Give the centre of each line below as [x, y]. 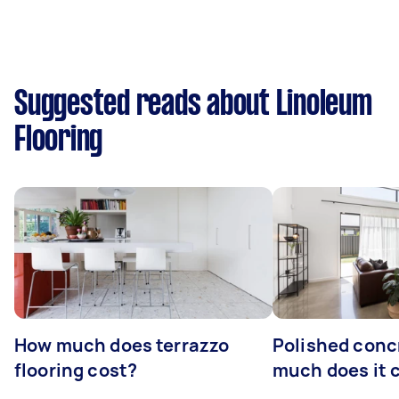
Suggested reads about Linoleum [193, 105]
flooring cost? [76, 370]
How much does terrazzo [122, 345]
